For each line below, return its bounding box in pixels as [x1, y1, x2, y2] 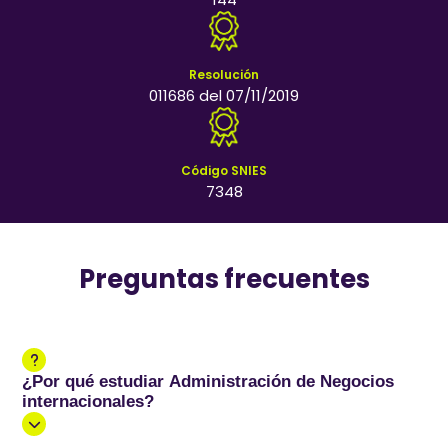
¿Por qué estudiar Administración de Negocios [22, 372, 394, 392]
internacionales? [22, 392, 154, 412]
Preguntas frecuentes [78, 261, 370, 298]
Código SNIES [181, 162, 267, 179]
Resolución [189, 66, 259, 83]
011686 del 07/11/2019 [149, 85, 299, 106]
